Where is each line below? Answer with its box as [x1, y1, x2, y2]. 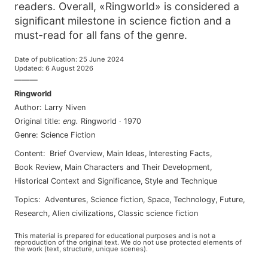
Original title [14, 117, 58, 126]
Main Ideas [106, 149, 145, 158]
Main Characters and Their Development [65, 163, 210, 172]
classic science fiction [123, 209, 198, 218]
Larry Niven [44, 103, 86, 112]
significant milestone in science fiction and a [14, 14, 231, 27]
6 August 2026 [45, 64, 93, 72]
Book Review [14, 163, 60, 172]
